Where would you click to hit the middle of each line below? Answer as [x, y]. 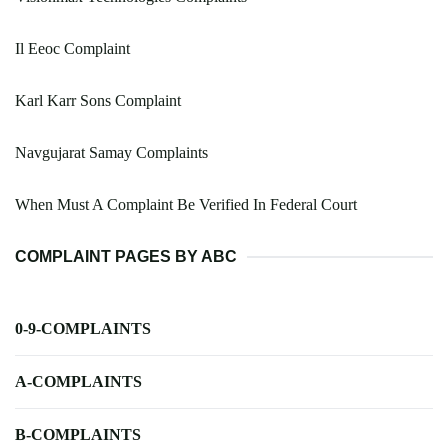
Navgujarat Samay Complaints [111, 153]
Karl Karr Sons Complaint [98, 101]
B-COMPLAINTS [78, 435]
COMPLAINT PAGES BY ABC [126, 257]
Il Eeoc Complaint [72, 49]
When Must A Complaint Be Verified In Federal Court [186, 205]
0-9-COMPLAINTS [83, 329]
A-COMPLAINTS [78, 382]
